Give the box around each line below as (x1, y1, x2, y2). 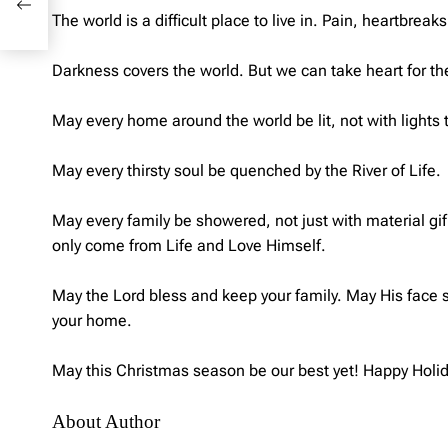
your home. (52, 310, 132, 330)
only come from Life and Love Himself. (52, 235, 326, 255)
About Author (52, 410, 160, 432)
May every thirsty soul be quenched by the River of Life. (52, 160, 441, 180)
